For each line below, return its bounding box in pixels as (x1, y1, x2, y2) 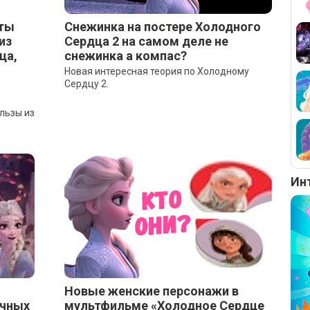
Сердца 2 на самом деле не (64, 34, 228, 48)
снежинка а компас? (64, 48, 187, 63)
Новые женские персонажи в (64, 284, 239, 298)
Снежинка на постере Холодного (64, 19, 261, 34)
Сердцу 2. (64, 78, 109, 89)
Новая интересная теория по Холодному (64, 66, 249, 77)
